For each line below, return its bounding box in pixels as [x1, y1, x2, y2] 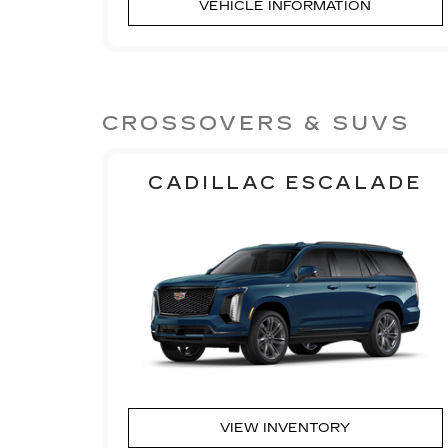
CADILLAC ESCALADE [147, 171, 423, 194]
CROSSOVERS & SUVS [102, 110, 410, 135]
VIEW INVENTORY [220, 419, 351, 436]
